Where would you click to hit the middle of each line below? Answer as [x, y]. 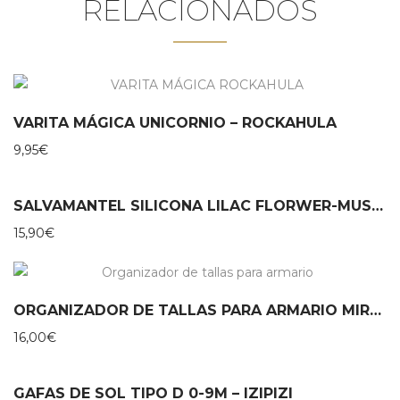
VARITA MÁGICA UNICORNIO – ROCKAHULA [175, 122]
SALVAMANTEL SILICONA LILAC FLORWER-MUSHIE [377, 205]
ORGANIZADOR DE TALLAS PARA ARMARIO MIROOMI [375, 310]
